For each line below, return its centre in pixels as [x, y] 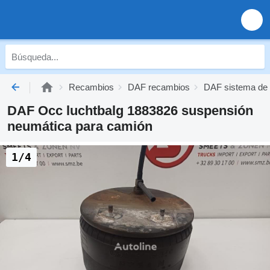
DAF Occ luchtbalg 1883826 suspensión [130, 111]
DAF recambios [159, 87]
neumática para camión [80, 126]
